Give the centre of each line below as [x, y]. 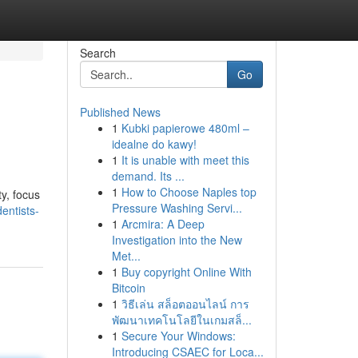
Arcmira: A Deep [163, 224]
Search [97, 53]
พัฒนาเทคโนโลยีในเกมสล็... [181, 320]
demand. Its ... [148, 176]
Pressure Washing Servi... [177, 208]
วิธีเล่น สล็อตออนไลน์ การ [185, 304]
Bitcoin [128, 288]
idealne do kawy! [154, 144]
